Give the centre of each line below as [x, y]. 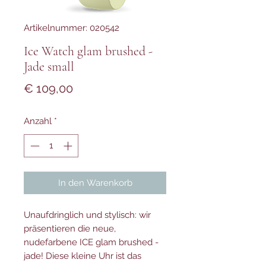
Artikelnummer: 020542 [72, 28]
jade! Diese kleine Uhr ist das [83, 256]
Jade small [49, 66]
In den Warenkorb [95, 183]
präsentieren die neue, [70, 228]
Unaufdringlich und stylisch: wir [87, 215]
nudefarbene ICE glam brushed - [91, 242]
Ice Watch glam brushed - [88, 51]
